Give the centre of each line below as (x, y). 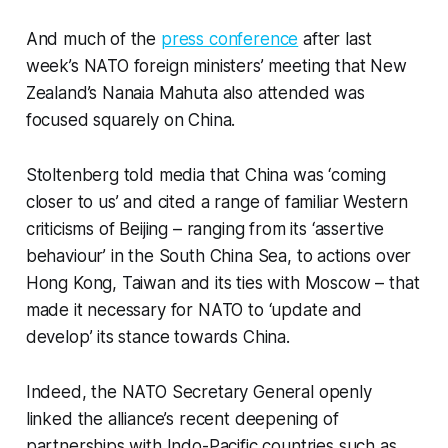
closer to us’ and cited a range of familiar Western (217, 202)
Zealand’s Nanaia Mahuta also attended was (195, 93)
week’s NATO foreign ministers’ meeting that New (216, 66)
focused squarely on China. (130, 120)
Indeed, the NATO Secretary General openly (198, 392)
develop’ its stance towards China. (157, 337)
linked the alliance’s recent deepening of (182, 419)
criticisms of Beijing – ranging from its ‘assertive (205, 229)
